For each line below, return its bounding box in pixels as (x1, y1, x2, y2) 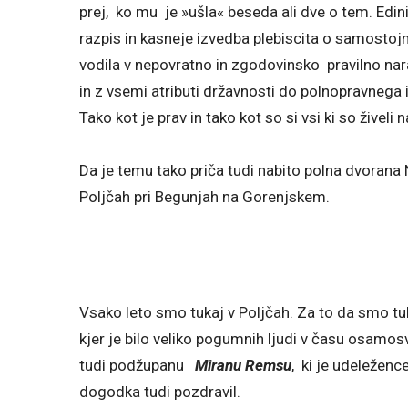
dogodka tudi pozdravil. (79, 382, 240, 401)
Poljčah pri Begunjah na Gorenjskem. (79, 187, 330, 206)
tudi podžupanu (79, 355, 195, 374)
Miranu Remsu (195, 355, 291, 374)
